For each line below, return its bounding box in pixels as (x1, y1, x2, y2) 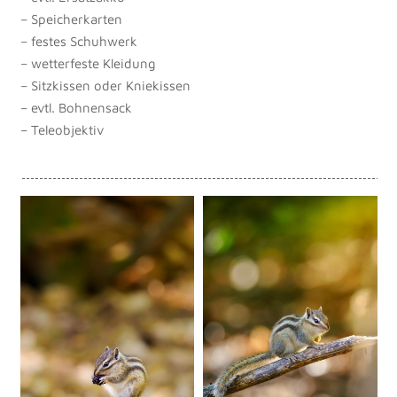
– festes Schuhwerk (19, 33, 137, 49)
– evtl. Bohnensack (19, 99, 132, 115)
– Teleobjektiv (19, 121, 104, 137)
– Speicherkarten (19, 11, 122, 27)
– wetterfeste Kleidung (19, 55, 156, 71)
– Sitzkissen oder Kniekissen (19, 77, 191, 93)
